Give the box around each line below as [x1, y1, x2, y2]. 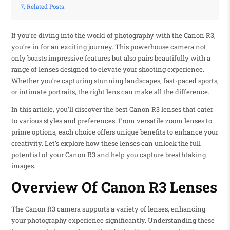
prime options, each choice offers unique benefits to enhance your [11, 127, 218, 137]
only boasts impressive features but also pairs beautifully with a [11, 53, 210, 63]
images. [11, 161, 35, 171]
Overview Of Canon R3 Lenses [11, 178, 217, 197]
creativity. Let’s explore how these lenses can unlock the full [11, 139, 201, 148]
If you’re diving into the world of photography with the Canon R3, [11, 31, 216, 41]
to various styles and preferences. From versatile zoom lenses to [11, 116, 212, 126]
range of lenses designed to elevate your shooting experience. [11, 65, 204, 74]
